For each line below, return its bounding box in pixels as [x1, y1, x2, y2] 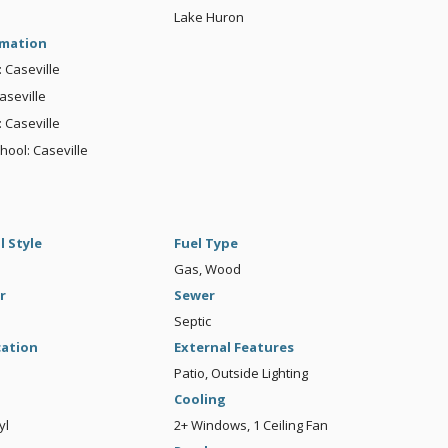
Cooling [173, 390, 226, 409]
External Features [173, 338, 294, 357]
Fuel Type [173, 234, 238, 253]
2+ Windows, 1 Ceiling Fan [173, 416, 328, 435]
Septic [173, 312, 211, 331]
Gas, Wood [173, 260, 241, 279]
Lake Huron [173, 8, 244, 27]
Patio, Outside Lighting [173, 364, 308, 383]
